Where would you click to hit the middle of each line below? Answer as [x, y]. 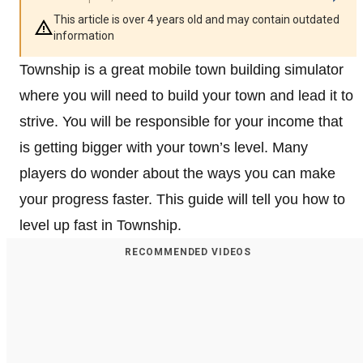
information [84, 35]
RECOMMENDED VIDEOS [188, 252]
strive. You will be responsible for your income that [181, 121]
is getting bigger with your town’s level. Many [164, 147]
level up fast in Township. [100, 225]
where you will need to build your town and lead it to [186, 95]
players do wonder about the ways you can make [177, 173]
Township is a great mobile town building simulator [181, 69]
